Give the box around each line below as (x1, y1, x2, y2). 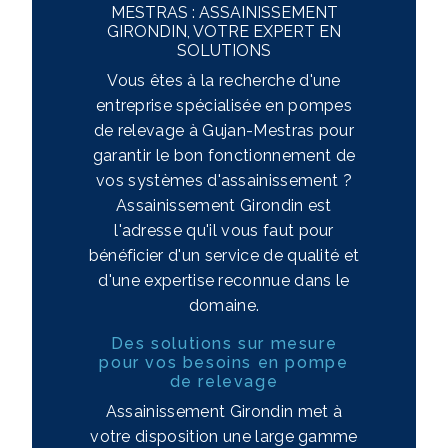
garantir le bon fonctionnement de (92, 146, 356, 166)
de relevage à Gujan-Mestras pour (93, 121, 355, 141)
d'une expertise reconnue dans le (98, 271, 350, 291)
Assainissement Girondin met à (105, 402, 343, 422)
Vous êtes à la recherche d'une (107, 71, 341, 91)
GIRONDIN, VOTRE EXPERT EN (107, 22, 341, 42)
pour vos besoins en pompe (99, 353, 349, 373)
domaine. (188, 296, 260, 316)
